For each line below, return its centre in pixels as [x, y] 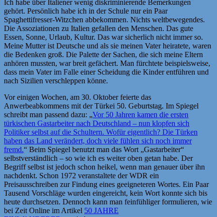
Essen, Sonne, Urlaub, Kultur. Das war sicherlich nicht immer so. [103, 37]
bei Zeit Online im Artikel [44, 210]
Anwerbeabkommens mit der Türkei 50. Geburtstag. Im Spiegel [101, 106]
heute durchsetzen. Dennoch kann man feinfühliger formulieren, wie [108, 201]
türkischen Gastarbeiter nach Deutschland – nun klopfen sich [97, 123]
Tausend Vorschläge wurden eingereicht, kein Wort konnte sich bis [106, 193]
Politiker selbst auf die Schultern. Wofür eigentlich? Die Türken [101, 132]
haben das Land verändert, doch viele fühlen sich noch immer [98, 140]
